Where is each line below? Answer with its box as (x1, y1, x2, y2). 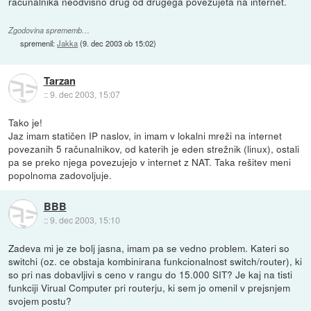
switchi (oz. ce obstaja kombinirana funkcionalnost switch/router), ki (8, 254, 303, 269)
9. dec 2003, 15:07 (49, 88, 120, 101)
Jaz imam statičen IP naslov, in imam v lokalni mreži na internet (8, 128, 283, 143)
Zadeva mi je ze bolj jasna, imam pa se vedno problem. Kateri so (8, 241, 290, 255)
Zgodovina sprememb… (8, 25, 90, 36)
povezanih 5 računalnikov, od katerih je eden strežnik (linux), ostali (8, 142, 300, 156)
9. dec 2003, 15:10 (49, 214, 120, 226)
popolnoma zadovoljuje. (8, 168, 112, 183)
